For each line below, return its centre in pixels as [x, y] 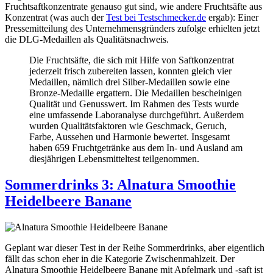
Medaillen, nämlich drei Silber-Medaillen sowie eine [129, 82]
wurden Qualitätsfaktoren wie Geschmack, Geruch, [128, 126]
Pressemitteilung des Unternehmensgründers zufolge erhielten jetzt [132, 29]
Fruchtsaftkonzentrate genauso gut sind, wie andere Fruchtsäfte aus [133, 7]
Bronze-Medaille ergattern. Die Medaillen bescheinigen [136, 93]
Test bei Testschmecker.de [156, 18]
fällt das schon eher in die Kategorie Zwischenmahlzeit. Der [120, 259]
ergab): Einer [232, 18]
